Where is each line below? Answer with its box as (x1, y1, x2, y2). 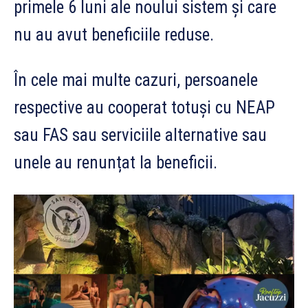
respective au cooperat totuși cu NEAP (14, 97, 275, 118)
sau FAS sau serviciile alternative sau (14, 124, 267, 145)
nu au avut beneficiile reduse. (14, 24, 214, 45)
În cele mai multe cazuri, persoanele (14, 69, 258, 90)
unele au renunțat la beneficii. (14, 152, 217, 173)
